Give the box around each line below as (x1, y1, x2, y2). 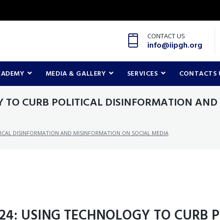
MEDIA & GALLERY (45, 68, 106, 80)
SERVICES (127, 68, 158, 80)
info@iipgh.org (147, 39, 202, 52)
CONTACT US (147, 31, 185, 40)
